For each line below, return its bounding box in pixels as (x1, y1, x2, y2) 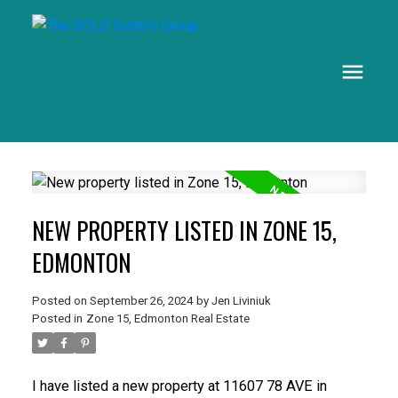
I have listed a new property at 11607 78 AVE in (31, 378, 327, 395)
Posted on (31, 294, 90, 308)
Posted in (31, 312, 83, 326)
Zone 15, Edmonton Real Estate (85, 312, 250, 326)
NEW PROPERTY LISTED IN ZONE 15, (31, 213, 337, 249)
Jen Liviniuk (211, 294, 271, 308)
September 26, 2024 (89, 294, 193, 308)
